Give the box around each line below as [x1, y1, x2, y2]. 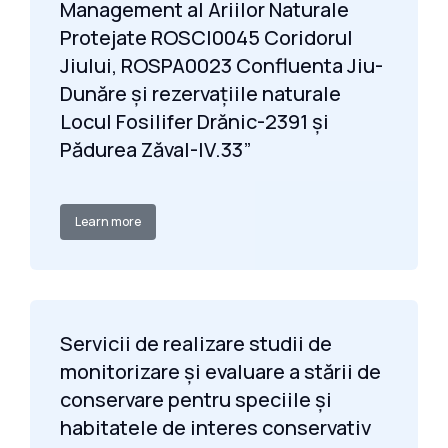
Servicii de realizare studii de [60, 330, 332, 357]
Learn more [75, 213, 141, 230]
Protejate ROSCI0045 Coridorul [60, 24, 353, 51]
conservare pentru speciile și [60, 386, 332, 413]
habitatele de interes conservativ [60, 414, 371, 441]
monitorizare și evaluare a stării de [60, 358, 381, 385]
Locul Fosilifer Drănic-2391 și [60, 108, 329, 135]
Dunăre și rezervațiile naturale [60, 80, 341, 107]
